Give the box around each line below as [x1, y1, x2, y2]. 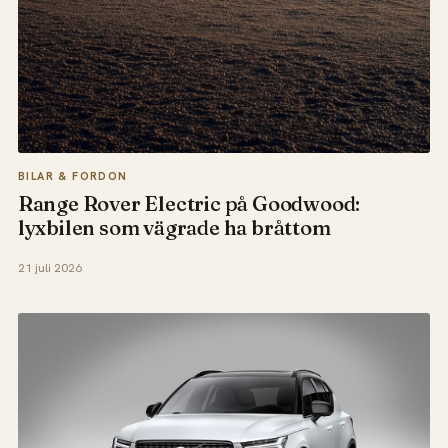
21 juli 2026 [17, 260, 82, 277]
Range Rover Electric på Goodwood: [17, 191, 361, 216]
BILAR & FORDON [17, 168, 128, 183]
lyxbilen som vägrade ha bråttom [17, 215, 331, 240]
